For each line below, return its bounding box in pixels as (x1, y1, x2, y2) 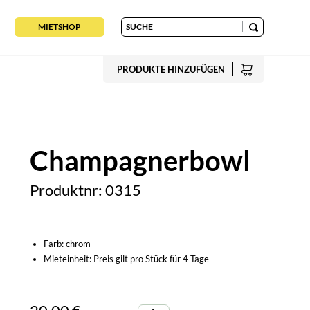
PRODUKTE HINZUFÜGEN (116, 64, 225, 75)
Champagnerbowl (29, 144, 250, 177)
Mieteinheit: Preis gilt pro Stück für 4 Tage (43, 253, 209, 264)
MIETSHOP (38, 21, 82, 32)
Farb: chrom (43, 238, 91, 249)
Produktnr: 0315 (29, 181, 141, 199)
